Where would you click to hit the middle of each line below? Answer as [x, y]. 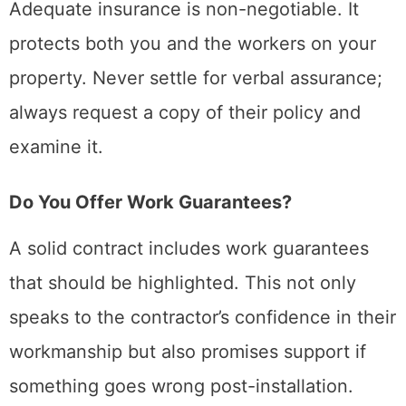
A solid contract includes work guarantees [189, 249]
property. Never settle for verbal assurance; [196, 78]
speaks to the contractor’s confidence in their [203, 318]
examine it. [56, 147]
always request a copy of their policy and [185, 113]
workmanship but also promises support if [188, 352]
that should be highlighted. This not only [183, 283]
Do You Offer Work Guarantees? [150, 203]
